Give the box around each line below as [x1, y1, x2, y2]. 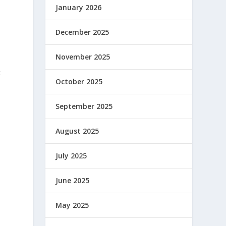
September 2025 [55, 101, 113, 111]
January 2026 [55, 2, 102, 12]
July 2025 [55, 150, 87, 160]
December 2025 [55, 27, 109, 37]
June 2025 [55, 175, 90, 185]
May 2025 [55, 200, 89, 210]
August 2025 [55, 126, 99, 136]
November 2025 [55, 51, 110, 62]
